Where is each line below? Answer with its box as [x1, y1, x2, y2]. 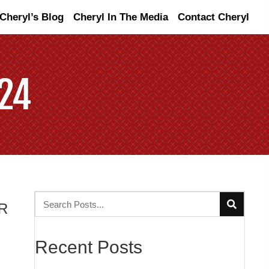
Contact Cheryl [178, 11, 249, 23]
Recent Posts [34, 237, 142, 257]
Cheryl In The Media [73, 11, 168, 23]
